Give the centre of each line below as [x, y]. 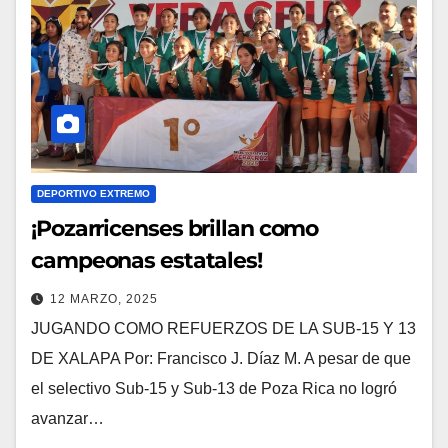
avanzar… [67, 419]
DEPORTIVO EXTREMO [93, 194]
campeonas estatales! [146, 261]
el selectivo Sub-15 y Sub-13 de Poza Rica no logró [214, 389]
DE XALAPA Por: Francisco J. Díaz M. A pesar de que [221, 359]
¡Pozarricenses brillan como [175, 229]
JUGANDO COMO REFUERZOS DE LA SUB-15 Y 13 [223, 329]
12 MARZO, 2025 [104, 299]
